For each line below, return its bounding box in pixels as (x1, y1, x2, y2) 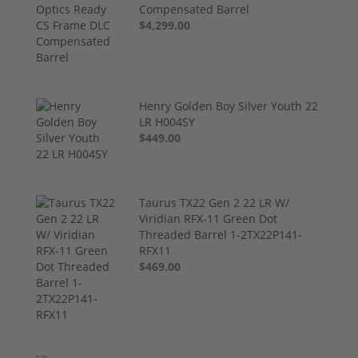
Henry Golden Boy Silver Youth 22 (139, 97, 319, 113)
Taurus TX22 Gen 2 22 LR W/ (139, 194, 290, 210)
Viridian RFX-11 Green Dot (139, 210, 278, 226)
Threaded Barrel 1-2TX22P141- (139, 226, 303, 242)
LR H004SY (139, 113, 196, 129)
